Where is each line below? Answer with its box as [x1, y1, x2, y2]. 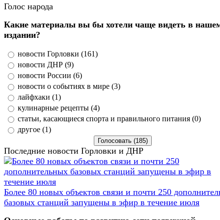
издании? [4, 29, 40, 40]
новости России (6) [18, 71, 82, 80]
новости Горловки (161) [18, 49, 98, 58]
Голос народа [4, 1, 53, 11]
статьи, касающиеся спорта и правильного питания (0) [18, 114, 201, 123]
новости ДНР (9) [18, 60, 74, 69]
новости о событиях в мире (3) [18, 82, 120, 90]
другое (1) [18, 125, 51, 134]
